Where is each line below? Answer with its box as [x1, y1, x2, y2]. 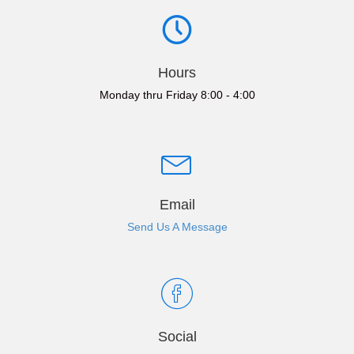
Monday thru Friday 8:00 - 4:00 [99, 88, 255, 101]
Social [157, 329, 197, 345]
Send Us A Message [126, 220, 228, 233]
